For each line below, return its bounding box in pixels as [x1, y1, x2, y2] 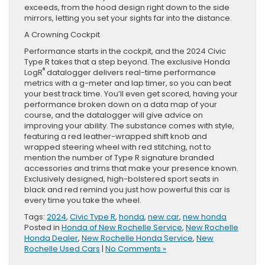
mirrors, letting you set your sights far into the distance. [24, 12, 239, 24]
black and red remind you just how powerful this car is [24, 183, 230, 195]
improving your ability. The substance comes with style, [24, 119, 234, 131]
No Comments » [105, 243, 166, 254]
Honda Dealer [24, 232, 78, 244]
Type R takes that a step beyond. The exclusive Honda [24, 56, 230, 67]
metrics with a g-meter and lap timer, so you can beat [24, 77, 231, 89]
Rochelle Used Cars [24, 243, 100, 254]
